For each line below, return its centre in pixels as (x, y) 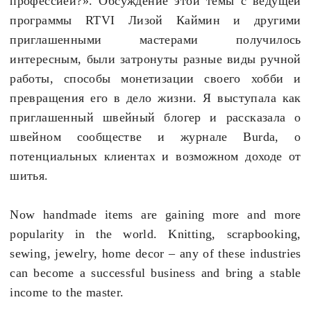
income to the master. (67, 293)
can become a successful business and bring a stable (155, 273)
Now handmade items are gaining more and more (155, 215)
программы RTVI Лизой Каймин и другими (155, 20)
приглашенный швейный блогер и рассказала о (155, 118)
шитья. (29, 176)
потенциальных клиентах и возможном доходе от (155, 157)
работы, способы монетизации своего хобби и (155, 79)
